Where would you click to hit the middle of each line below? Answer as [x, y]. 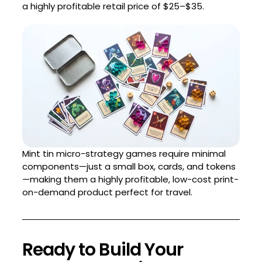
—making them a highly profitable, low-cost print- [130, 179]
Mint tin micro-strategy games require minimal [124, 153]
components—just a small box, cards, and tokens [129, 166]
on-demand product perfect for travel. [107, 192]
